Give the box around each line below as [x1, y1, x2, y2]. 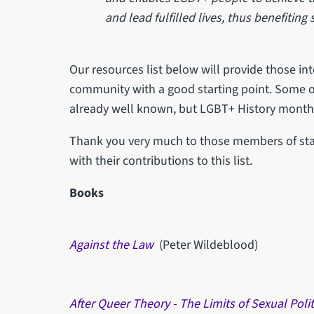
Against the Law [69, 235, 156, 254]
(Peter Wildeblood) [156, 235, 258, 254]
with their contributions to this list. [69, 151, 252, 170]
